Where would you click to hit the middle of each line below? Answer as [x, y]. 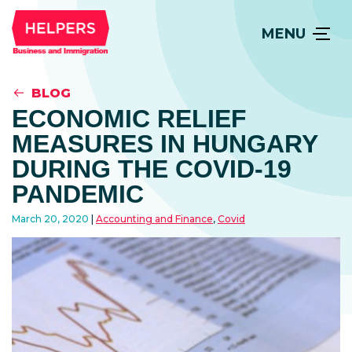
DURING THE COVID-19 [152, 169]
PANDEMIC [78, 194]
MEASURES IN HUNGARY [165, 144]
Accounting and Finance [154, 219]
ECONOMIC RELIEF [129, 119]
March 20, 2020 [51, 219]
